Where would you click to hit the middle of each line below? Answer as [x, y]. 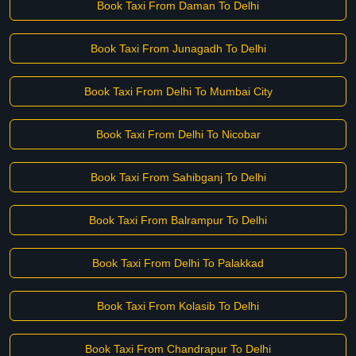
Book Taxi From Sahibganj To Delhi [178, 177]
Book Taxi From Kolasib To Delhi [178, 306]
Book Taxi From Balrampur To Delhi [178, 220]
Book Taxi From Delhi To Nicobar [178, 134]
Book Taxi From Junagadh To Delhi [178, 48]
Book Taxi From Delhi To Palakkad [178, 263]
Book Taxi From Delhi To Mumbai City [178, 91]
